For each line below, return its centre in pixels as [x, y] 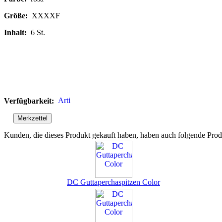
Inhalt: [16, 32]
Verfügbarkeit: [29, 101]
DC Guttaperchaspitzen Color [113, 182]
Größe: [17, 16]
